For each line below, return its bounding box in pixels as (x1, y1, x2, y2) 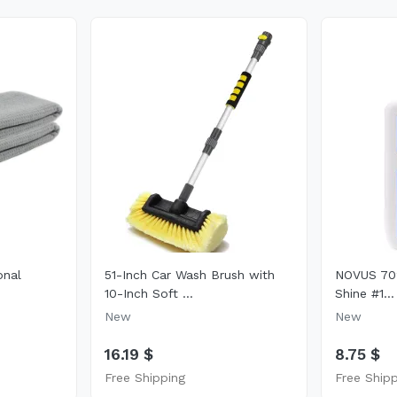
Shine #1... (335, 285, 395, 300)
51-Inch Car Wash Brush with (105, 267, 276, 282)
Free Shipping (105, 370, 186, 385)
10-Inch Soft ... (105, 285, 194, 300)
